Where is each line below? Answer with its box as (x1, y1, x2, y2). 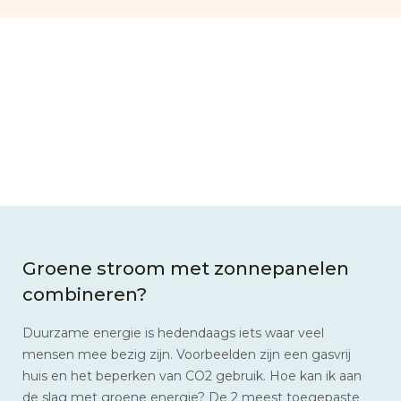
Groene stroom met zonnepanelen (22, 256, 349, 279)
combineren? (22, 282, 147, 305)
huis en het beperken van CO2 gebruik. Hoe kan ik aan (22, 367, 362, 384)
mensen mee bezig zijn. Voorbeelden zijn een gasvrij (22, 346, 351, 363)
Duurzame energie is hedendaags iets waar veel (22, 324, 324, 341)
